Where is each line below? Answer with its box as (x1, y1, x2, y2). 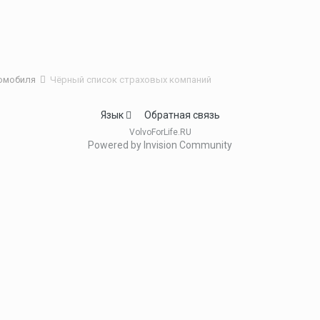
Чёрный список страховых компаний (50, 74, 211, 85)
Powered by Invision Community (88, 139, 232, 151)
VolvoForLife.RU (129, 127, 191, 138)
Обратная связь (144, 109, 220, 121)
